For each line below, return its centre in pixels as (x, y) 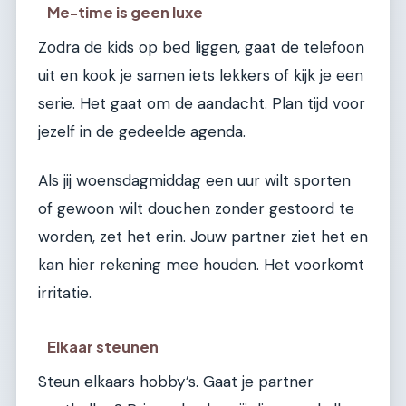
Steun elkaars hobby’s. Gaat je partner (176, 382)
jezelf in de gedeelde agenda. (142, 132)
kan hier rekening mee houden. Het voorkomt (201, 264)
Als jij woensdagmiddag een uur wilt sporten (194, 180)
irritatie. (65, 292)
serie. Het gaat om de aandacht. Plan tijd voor (202, 104)
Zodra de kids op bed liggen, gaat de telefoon (201, 48)
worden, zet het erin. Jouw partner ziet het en (203, 236)
